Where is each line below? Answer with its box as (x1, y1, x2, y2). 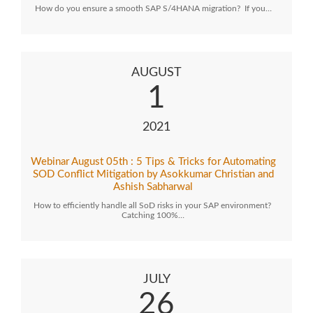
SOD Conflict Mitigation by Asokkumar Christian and (32, 169, 274, 180)
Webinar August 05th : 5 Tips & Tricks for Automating (30, 156, 276, 167)
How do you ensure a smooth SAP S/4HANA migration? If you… (34, 4, 272, 13)
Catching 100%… (122, 211, 184, 219)
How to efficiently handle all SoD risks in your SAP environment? (33, 201, 273, 210)
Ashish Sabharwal (113, 182, 193, 192)
